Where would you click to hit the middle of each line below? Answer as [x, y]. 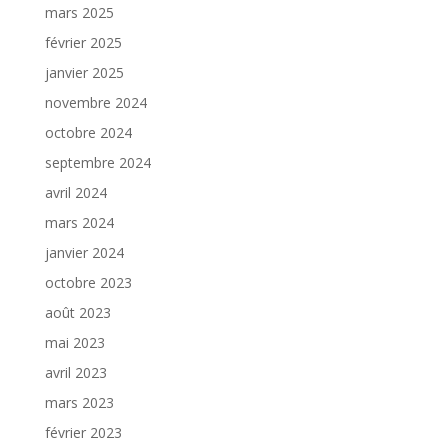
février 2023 [83, 432]
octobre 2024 [88, 132]
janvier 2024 [84, 252]
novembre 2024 [95, 102]
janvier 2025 [84, 72]
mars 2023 [79, 402]
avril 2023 [75, 372]
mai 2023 [74, 342]
